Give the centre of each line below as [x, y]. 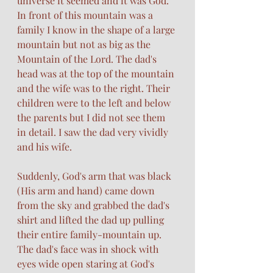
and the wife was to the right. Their [95, 88]
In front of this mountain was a [86, 15]
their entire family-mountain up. [90, 234]
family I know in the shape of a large [97, 29]
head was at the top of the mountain [97, 73]
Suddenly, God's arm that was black [95, 175]
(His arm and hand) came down [87, 190]
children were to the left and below [95, 102]
